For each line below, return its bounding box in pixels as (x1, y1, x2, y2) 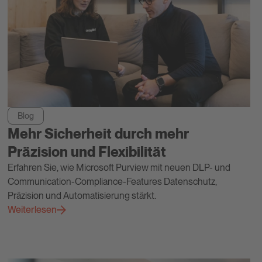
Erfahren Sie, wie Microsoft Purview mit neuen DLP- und (8, 162, 231, 174)
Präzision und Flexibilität (8, 143, 167, 161)
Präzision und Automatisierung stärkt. (8, 190, 157, 202)
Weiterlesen (8, 204, 57, 216)
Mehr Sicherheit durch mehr (8, 125, 189, 143)
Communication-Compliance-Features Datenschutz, (8, 176, 218, 188)
